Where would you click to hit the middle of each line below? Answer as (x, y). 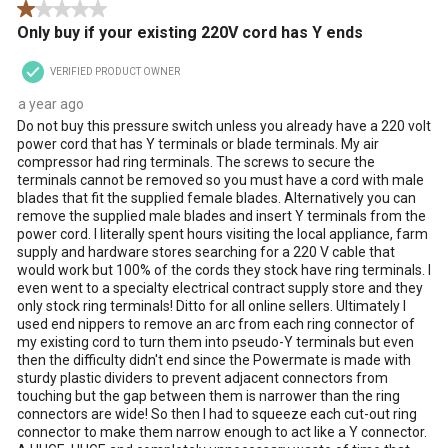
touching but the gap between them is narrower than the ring (208, 395)
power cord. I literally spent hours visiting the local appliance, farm (222, 233)
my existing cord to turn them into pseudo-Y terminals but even (215, 341)
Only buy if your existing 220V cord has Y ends (190, 32)
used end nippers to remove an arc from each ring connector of (216, 323)
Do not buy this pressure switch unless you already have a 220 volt (224, 125)
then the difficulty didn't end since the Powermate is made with (214, 359)
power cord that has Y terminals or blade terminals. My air (198, 143)
